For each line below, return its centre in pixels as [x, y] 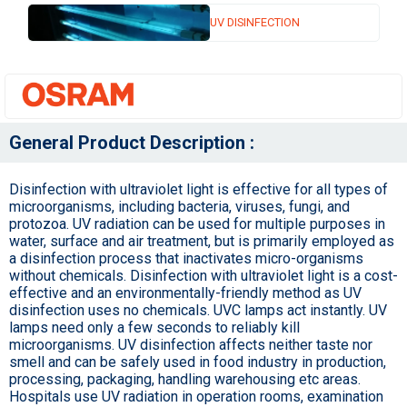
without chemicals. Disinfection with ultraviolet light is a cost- [203, 276]
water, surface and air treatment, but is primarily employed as [202, 242]
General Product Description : [132, 143]
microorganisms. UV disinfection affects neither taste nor [191, 345]
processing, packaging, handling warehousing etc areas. [185, 380]
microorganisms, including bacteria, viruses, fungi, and [179, 207]
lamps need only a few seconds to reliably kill [154, 328]
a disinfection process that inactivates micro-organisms [186, 259]
